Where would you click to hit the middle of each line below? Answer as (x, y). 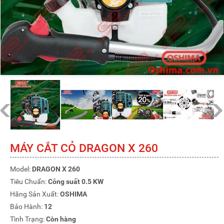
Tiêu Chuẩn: (29, 182)
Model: (21, 169)
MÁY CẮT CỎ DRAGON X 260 (84, 148)
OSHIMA (73, 194)
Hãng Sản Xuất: (35, 194)
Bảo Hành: (27, 207)
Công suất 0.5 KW (76, 182)
